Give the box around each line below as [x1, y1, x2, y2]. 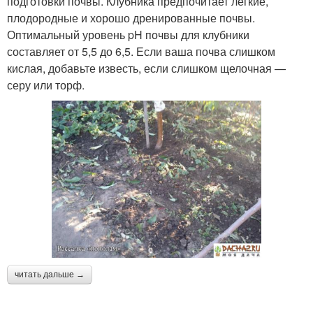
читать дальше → [15, 270, 85, 280]
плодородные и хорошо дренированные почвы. [7, 10, 255, 27]
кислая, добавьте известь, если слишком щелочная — [7, 60, 286, 77]
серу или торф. [7, 77, 85, 94]
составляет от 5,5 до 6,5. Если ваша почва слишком [7, 43, 275, 60]
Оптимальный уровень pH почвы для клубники [7, 27, 249, 43]
